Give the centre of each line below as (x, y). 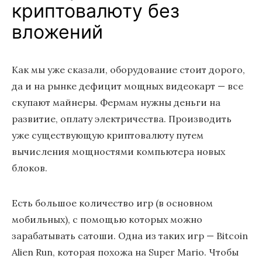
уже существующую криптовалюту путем (108, 135)
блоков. (30, 168)
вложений (57, 32)
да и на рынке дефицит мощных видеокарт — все (127, 86)
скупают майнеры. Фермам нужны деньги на (116, 102)
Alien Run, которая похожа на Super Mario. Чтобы (125, 252)
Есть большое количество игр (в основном (112, 203)
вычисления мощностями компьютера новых (118, 151)
